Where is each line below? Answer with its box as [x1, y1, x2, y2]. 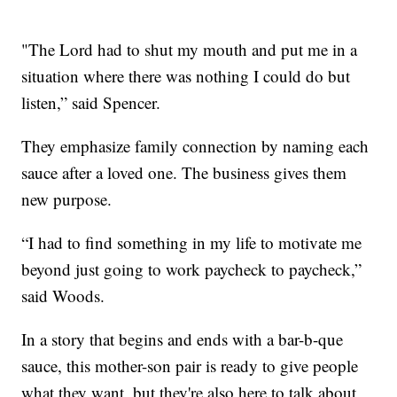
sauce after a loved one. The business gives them [21, 160, 347, 183]
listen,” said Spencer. [21, 90, 161, 113]
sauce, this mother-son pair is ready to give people [21, 354, 359, 377]
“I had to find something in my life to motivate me [21, 230, 362, 253]
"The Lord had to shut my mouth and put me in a [21, 37, 358, 60]
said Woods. [21, 284, 105, 307]
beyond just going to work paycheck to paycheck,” [21, 257, 362, 280]
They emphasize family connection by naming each [21, 134, 370, 157]
